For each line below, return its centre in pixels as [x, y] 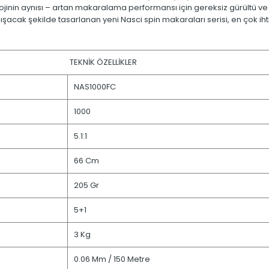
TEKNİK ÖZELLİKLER [103, 62]
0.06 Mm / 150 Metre [112, 259]
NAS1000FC [95, 87]
